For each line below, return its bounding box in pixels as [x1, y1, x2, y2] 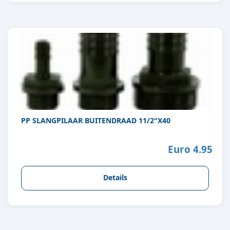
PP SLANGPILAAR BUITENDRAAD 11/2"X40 [21, 116, 170, 126]
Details [103, 172, 127, 183]
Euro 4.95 [167, 142, 213, 156]
